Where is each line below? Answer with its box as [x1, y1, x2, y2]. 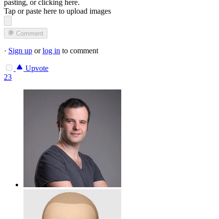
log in [43, 46, 60, 55]
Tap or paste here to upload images [4, 6, 111, 15]
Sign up [8, 46, 32, 55]
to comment [60, 46, 98, 55]
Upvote [23, 64, 48, 73]
